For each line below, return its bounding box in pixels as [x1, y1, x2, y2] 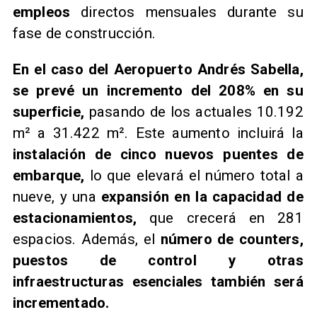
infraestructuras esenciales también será [12, 272, 304, 290]
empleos [12, 4, 81, 21]
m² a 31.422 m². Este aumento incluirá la [12, 124, 304, 142]
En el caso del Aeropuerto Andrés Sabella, [12, 60, 304, 78]
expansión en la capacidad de [101, 188, 304, 205]
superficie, [12, 103, 89, 120]
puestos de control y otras [12, 251, 304, 269]
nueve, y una [12, 188, 102, 205]
